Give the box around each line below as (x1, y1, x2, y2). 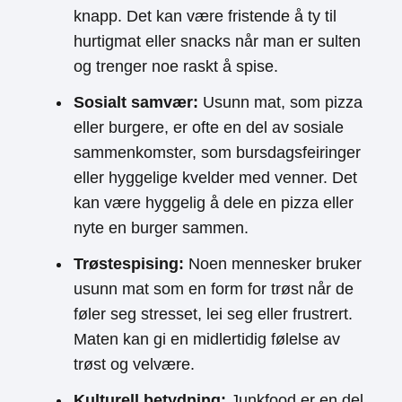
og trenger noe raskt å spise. (74, 57, 278, 75)
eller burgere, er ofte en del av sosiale (74, 118, 344, 136)
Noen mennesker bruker (184, 255, 362, 273)
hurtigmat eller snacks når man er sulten (74, 32, 361, 50)
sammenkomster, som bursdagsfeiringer (74, 144, 361, 162)
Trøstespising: (74, 255, 184, 273)
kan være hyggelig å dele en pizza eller (74, 194, 354, 212)
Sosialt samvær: (74, 93, 198, 111)
